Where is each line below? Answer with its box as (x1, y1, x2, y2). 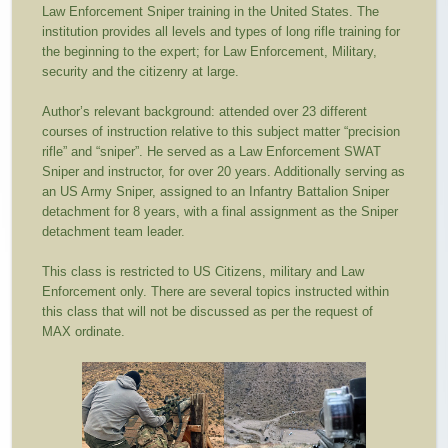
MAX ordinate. (42, 323, 138, 339)
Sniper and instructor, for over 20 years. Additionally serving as (42, 163, 406, 179)
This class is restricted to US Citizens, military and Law (42, 263, 365, 279)
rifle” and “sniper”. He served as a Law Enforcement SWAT (42, 143, 382, 159)
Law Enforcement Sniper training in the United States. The (42, 3, 380, 19)
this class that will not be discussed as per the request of (42, 303, 374, 319)
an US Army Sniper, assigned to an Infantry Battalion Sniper (42, 183, 390, 199)
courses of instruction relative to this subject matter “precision (42, 123, 401, 139)
